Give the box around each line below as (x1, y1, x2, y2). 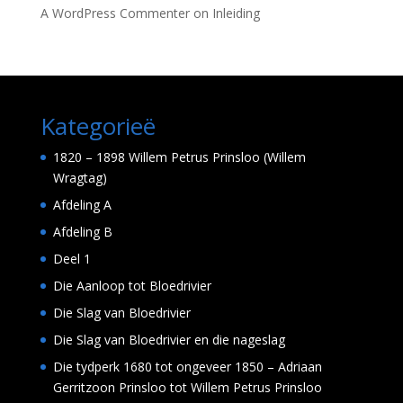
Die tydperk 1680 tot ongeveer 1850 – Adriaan (52, 358, 322, 375)
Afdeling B (52, 223, 112, 240)
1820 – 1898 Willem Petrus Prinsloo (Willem (52, 148, 306, 166)
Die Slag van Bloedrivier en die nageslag (52, 331, 285, 348)
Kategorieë (40, 110, 156, 142)
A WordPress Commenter (40, 4, 190, 22)
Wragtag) (52, 169, 107, 186)
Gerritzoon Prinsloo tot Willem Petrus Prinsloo (52, 379, 322, 396)
